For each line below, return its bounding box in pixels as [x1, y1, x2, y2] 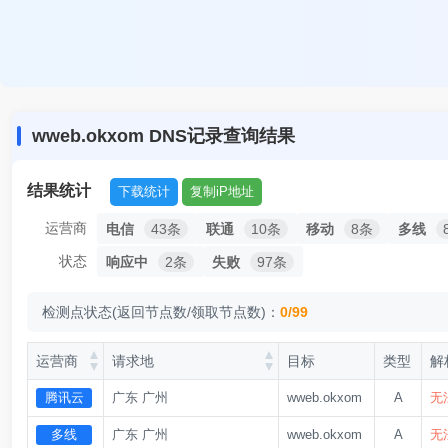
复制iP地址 [190, 183, 254, 199]
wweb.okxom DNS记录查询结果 [32, 125, 295, 146]
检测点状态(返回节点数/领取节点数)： [42, 304, 280, 321]
